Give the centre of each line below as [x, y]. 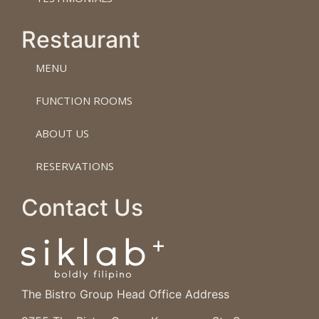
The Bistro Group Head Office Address [125, 294]
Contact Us [82, 207]
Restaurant [81, 39]
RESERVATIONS [75, 166]
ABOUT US [62, 133]
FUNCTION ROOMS [84, 100]
